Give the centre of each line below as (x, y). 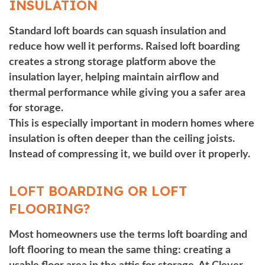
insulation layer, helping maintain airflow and (114, 77)
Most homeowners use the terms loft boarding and (128, 235)
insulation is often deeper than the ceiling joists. (122, 139)
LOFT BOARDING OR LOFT (98, 191)
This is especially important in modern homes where (132, 123)
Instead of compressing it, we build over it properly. (130, 154)
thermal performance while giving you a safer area (127, 93)
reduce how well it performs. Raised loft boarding (125, 46)
